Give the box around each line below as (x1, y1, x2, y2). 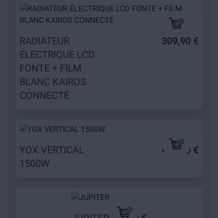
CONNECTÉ (19, 90, 69, 101)
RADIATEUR (19, 35, 70, 47)
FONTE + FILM (19, 62, 81, 74)
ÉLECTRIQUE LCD (19, 49, 94, 60)
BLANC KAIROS (19, 76, 86, 88)
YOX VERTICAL (19, 144, 84, 156)
